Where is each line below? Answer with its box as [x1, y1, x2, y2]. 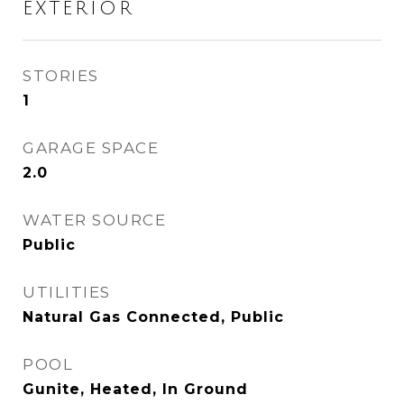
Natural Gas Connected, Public [23, 308, 284, 326]
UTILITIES [23, 283, 111, 301]
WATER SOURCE [23, 211, 166, 229]
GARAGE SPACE [23, 139, 159, 157]
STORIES [23, 67, 99, 85]
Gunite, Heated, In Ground [23, 381, 248, 398]
